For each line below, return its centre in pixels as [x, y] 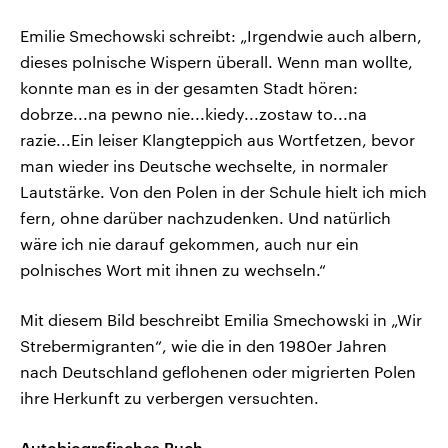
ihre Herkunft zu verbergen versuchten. [169, 398]
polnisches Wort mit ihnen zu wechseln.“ [173, 270]
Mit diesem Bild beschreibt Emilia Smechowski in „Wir [221, 320]
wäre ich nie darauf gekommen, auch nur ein [189, 244]
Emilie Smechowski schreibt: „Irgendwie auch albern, [221, 36]
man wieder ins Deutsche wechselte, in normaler [204, 166]
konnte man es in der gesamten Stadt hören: [189, 88]
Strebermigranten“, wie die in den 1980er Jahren [203, 346]
